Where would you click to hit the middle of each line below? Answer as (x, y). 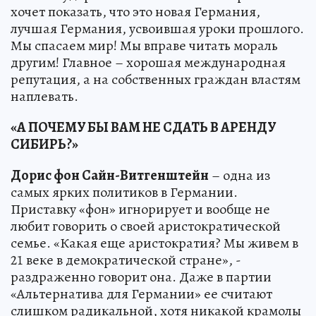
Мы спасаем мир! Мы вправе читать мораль (144, 45)
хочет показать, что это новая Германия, (135, 11)
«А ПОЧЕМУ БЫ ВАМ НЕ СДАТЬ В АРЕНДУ (143, 127)
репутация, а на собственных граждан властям (156, 79)
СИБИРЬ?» (44, 144)
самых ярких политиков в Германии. (124, 192)
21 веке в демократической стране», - (126, 260)
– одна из (239, 175)
